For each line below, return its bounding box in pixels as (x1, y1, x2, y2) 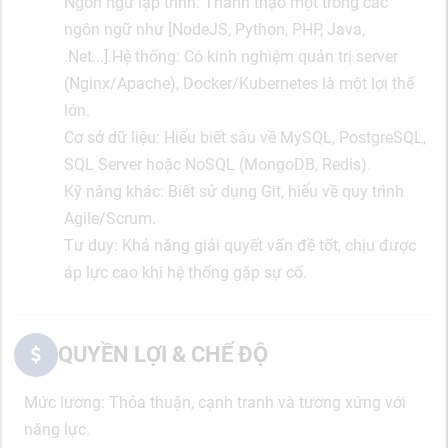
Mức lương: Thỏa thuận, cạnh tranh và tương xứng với (24, 392, 406, 412)
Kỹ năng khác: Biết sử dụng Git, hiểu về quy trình (64, 181, 404, 201)
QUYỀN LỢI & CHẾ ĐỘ (58, 341, 268, 367)
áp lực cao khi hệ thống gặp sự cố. (64, 262, 307, 282)
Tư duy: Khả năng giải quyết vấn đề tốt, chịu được (64, 235, 416, 255)
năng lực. (24, 419, 90, 439)
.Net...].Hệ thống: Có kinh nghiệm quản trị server (64, 46, 398, 66)
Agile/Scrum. (64, 208, 156, 228)
